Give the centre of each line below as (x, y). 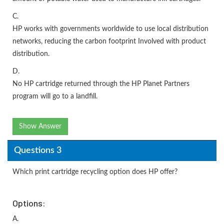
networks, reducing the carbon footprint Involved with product (109, 42)
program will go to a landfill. (55, 97)
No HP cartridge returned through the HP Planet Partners (101, 84)
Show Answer (40, 127)
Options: (29, 203)
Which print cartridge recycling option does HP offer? (95, 172)
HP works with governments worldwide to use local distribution (110, 29)
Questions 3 (37, 150)
